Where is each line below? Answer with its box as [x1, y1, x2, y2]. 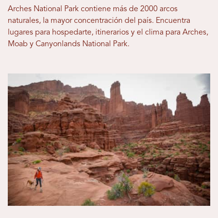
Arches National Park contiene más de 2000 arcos [8, 5, 178, 14]
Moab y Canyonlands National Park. [8, 40, 129, 49]
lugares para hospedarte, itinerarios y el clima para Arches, [8, 29, 208, 37]
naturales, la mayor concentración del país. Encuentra [8, 17, 190, 25]
